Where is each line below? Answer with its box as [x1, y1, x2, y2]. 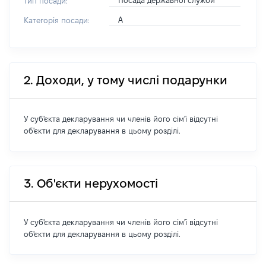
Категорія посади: [24, 16, 90, 24]
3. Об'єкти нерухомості [24, 177, 158, 190]
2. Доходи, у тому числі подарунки [24, 74, 227, 87]
